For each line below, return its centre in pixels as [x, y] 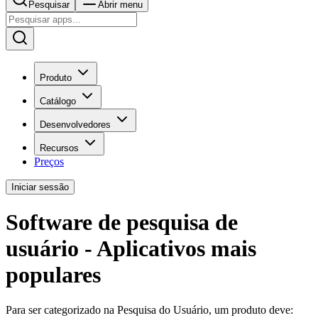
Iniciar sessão [40, 187]
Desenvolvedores [75, 125]
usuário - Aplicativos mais [131, 249]
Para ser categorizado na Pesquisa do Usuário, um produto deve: [149, 309]
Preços [49, 161]
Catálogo [58, 101]
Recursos [59, 148]
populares [53, 275]
